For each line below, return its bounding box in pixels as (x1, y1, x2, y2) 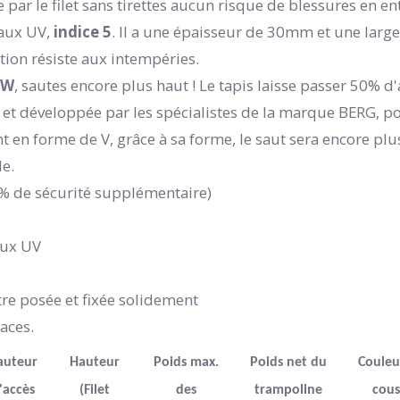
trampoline (254, 382, 322, 397)
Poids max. (153, 354, 219, 370)
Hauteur (69, 354, 120, 370)
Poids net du (250, 354, 327, 370)
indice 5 (50, 21, 112, 42)
